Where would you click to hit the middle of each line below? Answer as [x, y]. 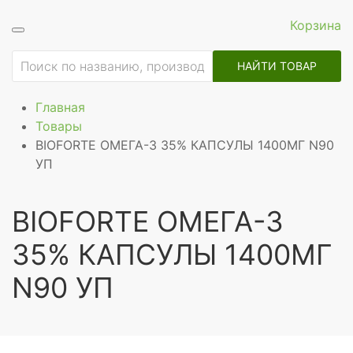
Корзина [316, 25]
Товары [59, 126]
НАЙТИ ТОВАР [277, 66]
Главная [60, 107]
